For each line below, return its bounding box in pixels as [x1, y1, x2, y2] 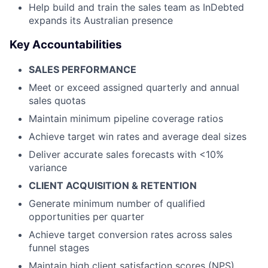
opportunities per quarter [29, 210, 144, 223]
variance [29, 161, 67, 173]
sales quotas [29, 94, 86, 106]
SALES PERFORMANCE [29, 63, 136, 75]
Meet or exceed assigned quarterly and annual [29, 81, 239, 93]
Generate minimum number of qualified [29, 197, 205, 209]
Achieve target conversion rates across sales [29, 228, 232, 240]
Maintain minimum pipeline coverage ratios [29, 112, 223, 124]
